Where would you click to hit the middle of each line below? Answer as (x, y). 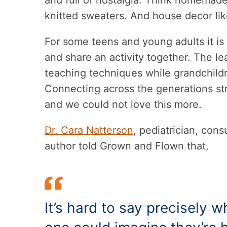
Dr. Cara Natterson (89, 130)
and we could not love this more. (123, 104)
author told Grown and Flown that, (127, 146)
